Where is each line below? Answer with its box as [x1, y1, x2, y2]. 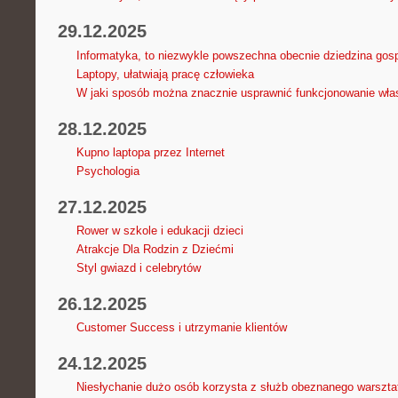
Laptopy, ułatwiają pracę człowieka [76, 67, 254, 81]
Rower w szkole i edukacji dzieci [76, 223, 243, 237]
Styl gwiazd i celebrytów [76, 260, 201, 275]
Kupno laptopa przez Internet [76, 145, 225, 159]
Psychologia [76, 163, 139, 178]
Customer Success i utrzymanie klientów [76, 321, 287, 335]
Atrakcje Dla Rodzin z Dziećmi [76, 242, 234, 256]
